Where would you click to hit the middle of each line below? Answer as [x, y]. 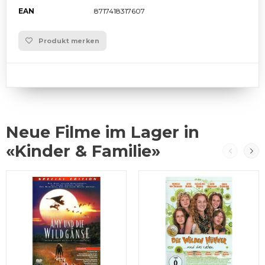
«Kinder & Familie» [83, 151]
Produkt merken [69, 41]
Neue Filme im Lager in [103, 132]
